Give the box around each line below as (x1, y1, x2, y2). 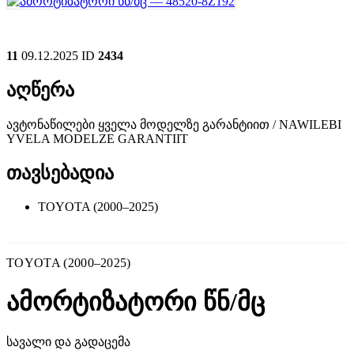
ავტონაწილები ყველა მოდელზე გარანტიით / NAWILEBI (6, 117, 341, 131)
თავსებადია (6, 162, 114, 183)
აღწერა (6, 79, 74, 100)
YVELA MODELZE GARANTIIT (6, 131, 188, 145)
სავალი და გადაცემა (6, 334, 130, 348)
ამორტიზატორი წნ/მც (6, 288, 265, 317)
